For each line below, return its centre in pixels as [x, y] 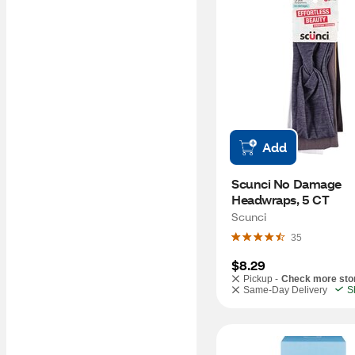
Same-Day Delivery [285, 290]
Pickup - [261, 279]
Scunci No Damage [286, 183]
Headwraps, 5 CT [281, 199]
